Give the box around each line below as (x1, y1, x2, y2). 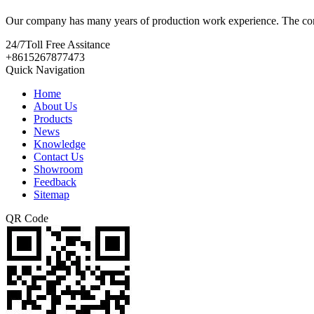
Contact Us (34, 151, 83, 163)
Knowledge (34, 138, 86, 151)
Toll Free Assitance (25, 39, 110, 51)
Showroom (34, 163, 83, 176)
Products (34, 113, 72, 125)
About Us (34, 100, 77, 113)
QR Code (6, 212, 48, 225)
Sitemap (34, 189, 69, 201)
